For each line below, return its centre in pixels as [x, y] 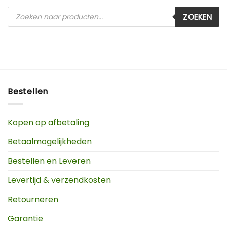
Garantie [25, 218]
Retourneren [33, 199]
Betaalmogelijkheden [50, 141]
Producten [26, 10]
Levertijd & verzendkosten [59, 180]
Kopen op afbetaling [48, 122]
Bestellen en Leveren [49, 161]
